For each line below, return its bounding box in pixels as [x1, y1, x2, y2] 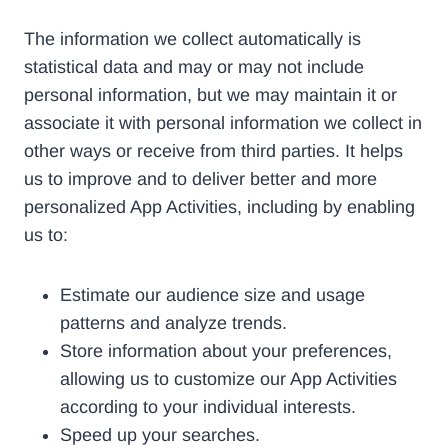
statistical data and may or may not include [24, 57, 364, 78]
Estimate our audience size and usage [60, 285, 365, 306]
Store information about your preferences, [60, 341, 392, 362]
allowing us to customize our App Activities [60, 369, 397, 390]
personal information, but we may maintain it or [24, 85, 397, 106]
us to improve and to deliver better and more [24, 169, 377, 190]
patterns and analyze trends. [60, 313, 287, 334]
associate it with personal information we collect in [24, 113, 422, 134]
